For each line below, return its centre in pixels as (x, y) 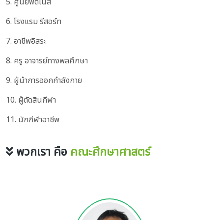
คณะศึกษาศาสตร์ (110, 152)
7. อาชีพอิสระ (26, 41)
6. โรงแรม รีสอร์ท (34, 22)
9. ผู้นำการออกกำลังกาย (44, 81)
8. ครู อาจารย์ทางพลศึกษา (47, 61)
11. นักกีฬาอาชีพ (33, 120)
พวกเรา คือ (42, 152)
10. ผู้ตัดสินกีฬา (31, 100)
